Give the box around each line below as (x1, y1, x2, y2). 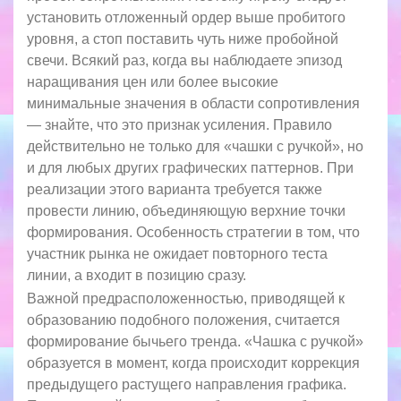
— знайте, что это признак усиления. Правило (27, 116, 332, 132)
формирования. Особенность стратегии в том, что (27, 224, 360, 240)
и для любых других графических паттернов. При (27, 159, 354, 175)
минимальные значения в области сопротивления (27, 95, 360, 111)
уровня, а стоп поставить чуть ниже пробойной (27, 30, 338, 47)
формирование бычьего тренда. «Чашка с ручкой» (27, 333, 363, 349)
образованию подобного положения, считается (27, 311, 340, 328)
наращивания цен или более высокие (27, 73, 278, 90)
